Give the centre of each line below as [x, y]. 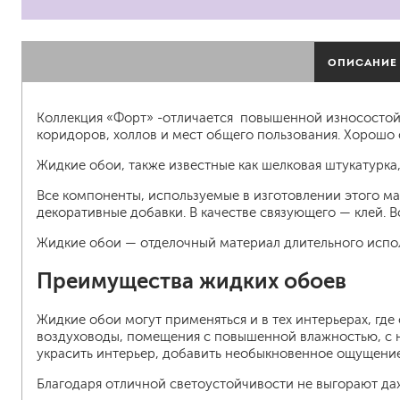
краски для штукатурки [317, 152]
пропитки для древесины [324, 213]
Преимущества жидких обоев [192, 281]
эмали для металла [305, 172]
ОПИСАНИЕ [362, 62]
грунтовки [280, 193]
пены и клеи [285, 254]
